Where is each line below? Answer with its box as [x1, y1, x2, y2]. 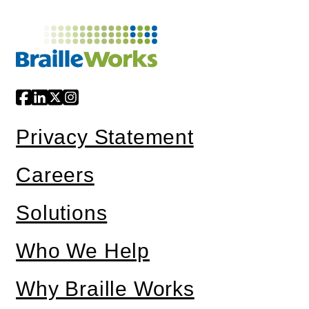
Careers [16, 163, 94, 187]
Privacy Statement [16, 126, 194, 149]
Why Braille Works [16, 277, 195, 301]
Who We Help [16, 239, 150, 263]
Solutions [16, 201, 108, 225]
